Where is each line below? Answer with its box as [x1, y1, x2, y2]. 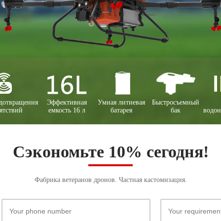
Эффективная [47, 99, 87, 106]
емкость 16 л [48, 107, 86, 114]
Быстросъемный [152, 99, 200, 106]
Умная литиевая [97, 99, 145, 106]
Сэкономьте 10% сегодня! [12, 143, 209, 161]
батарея [110, 107, 132, 114]
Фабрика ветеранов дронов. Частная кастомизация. [34, 176, 187, 184]
